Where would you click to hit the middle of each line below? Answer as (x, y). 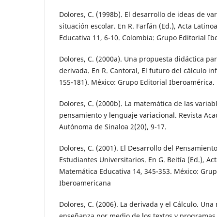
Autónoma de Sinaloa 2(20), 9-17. (113, 127)
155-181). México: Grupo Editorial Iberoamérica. (137, 82)
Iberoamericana (85, 183)
